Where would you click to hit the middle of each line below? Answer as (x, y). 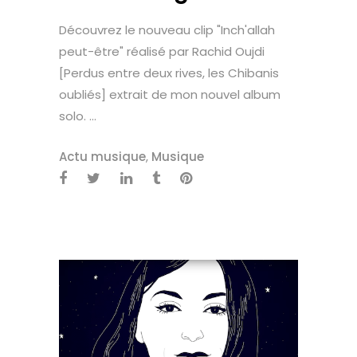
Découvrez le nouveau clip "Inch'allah (167, 29)
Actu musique (102, 156)
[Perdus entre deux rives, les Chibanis (169, 73)
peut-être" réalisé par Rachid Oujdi (162, 51)
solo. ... (78, 116)
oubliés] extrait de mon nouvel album (170, 94)
